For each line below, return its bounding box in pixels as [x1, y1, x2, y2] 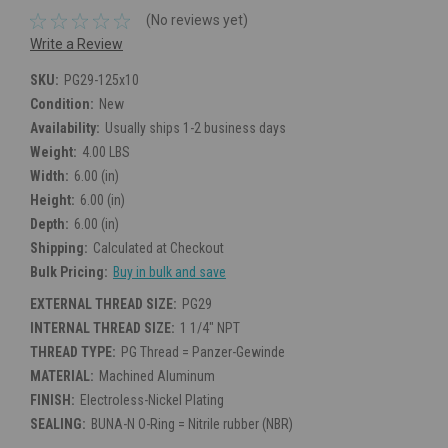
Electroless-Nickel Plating [79, 391, 224, 408]
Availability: [30, 119, 100, 136]
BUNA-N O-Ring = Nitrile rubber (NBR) [90, 415, 293, 432]
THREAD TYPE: [30, 343, 116, 360]
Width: [30, 167, 69, 184]
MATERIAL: [30, 367, 94, 384]
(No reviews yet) [145, 12, 248, 29]
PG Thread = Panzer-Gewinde [120, 343, 285, 360]
